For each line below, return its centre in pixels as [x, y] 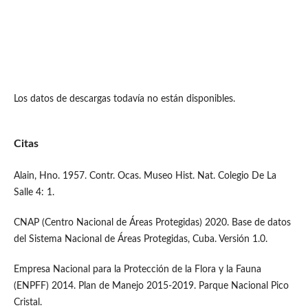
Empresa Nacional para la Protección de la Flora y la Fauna [137, 270]
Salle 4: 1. [34, 193]
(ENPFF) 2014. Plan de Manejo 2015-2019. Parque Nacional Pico [151, 286]
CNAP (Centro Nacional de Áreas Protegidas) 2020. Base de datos [152, 223]
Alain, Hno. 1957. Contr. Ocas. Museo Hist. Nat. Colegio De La [145, 176]
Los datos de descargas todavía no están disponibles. [124, 99]
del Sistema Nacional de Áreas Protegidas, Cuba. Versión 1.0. [140, 240]
